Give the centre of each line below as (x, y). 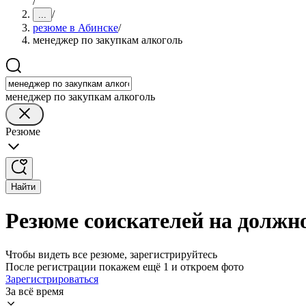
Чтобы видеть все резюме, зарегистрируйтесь (111, 254)
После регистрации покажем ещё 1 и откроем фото (125, 266)
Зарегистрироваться (52, 279)
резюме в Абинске (75, 28)
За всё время (34, 291)
